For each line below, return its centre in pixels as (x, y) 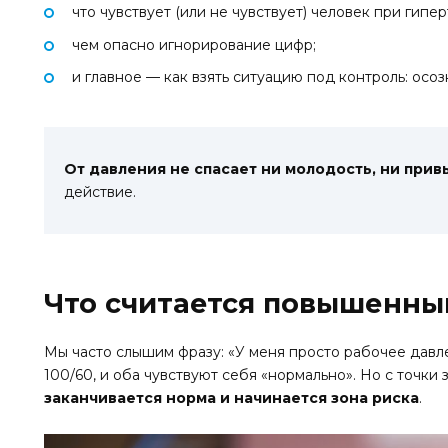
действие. (100, 191)
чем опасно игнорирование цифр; (194, 44)
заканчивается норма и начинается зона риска (231, 398)
